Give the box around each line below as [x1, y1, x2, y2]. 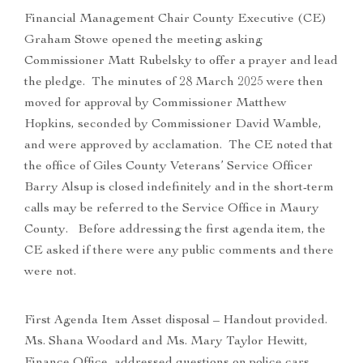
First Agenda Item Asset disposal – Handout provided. [24, 314, 331, 328]
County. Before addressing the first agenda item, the [24, 224, 326, 237]
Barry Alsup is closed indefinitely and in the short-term [24, 181, 334, 195]
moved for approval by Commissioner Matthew [24, 97, 287, 111]
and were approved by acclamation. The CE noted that [24, 139, 333, 153]
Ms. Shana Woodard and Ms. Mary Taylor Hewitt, [24, 335, 308, 349]
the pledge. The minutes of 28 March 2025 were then [24, 76, 323, 90]
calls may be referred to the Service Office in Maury [24, 203, 319, 216]
